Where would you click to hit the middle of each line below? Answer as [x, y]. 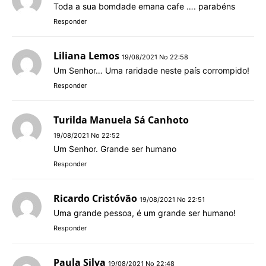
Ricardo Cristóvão [95, 198]
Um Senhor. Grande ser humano [115, 148]
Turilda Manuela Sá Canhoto [121, 120]
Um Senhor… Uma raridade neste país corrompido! [151, 70]
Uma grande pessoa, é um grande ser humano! [145, 213]
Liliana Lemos [86, 56]
